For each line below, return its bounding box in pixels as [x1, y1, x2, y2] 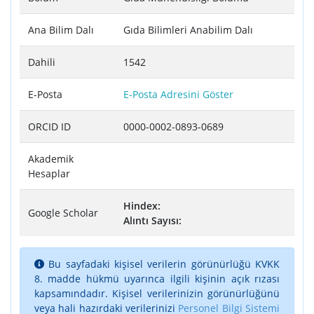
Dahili [28, 55, 55, 69]
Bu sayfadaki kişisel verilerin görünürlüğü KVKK [44, 257, 280, 271]
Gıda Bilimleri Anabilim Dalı [123, 23, 253, 37]
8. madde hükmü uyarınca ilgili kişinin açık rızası [34, 272, 280, 286]
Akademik [28, 152, 74, 166]
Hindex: [123, 199, 161, 213]
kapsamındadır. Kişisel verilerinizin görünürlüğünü [34, 287, 280, 301]
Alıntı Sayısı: [123, 214, 182, 228]
